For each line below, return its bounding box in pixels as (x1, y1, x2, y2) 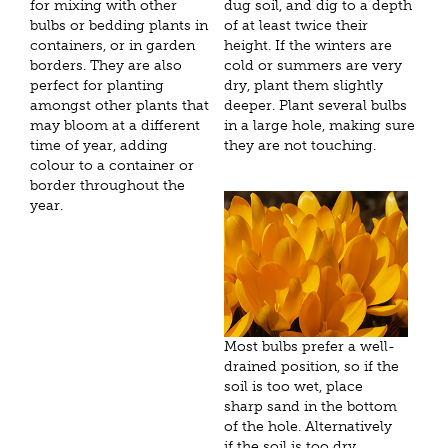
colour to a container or (30, 157, 194, 175)
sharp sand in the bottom (224, 397, 397, 415)
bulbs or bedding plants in (30, 17, 208, 35)
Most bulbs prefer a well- (224, 337, 395, 355)
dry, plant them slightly (224, 77, 383, 95)
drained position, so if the (224, 357, 399, 375)
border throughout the (30, 177, 185, 195)
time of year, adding (30, 137, 168, 155)
